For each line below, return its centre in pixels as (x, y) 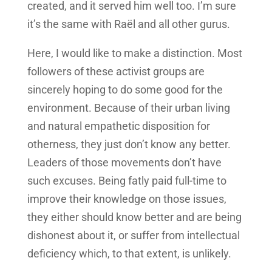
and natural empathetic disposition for (118, 126)
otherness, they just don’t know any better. (129, 144)
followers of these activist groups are (116, 72)
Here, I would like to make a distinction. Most (134, 53)
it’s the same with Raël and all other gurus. (128, 24)
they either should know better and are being (134, 217)
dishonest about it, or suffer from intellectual (133, 236)
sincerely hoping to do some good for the (125, 90)
